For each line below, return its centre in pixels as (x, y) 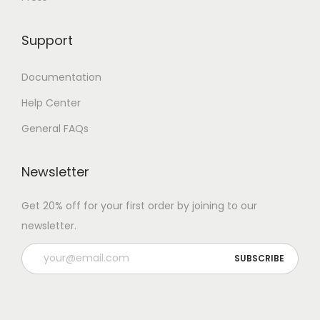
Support (47, 40)
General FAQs (55, 128)
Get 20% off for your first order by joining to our (139, 205)
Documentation (61, 77)
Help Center (51, 102)
